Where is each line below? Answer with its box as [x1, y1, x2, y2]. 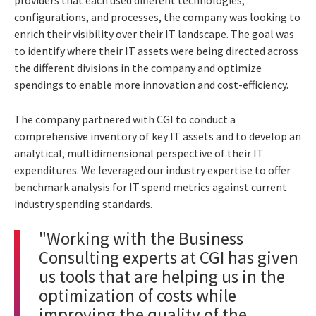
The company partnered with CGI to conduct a [14, 111, 236, 126]
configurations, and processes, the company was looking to [14, 9, 300, 24]
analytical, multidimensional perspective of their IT [14, 145, 264, 160]
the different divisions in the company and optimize [14, 60, 262, 75]
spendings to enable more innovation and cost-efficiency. [14, 77, 288, 92]
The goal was [231, 26, 294, 41]
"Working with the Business [39, 226, 243, 250]
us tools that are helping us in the [39, 265, 285, 288]
